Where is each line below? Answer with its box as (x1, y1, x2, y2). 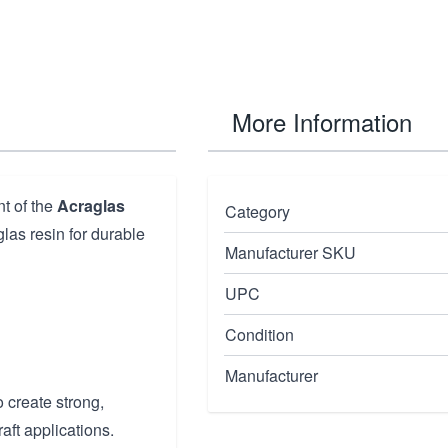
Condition (225, 323, 294, 346)
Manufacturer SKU (225, 241, 356, 264)
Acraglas (57, 194, 125, 217)
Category (225, 200, 290, 223)
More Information (232, 104, 412, 139)
